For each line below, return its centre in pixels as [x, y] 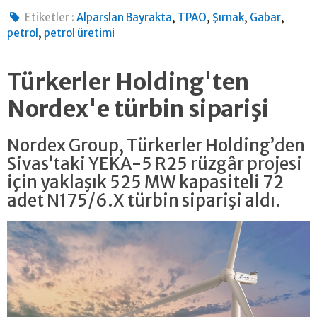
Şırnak [229, 18]
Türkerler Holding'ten [128, 82]
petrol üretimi [79, 33]
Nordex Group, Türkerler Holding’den [156, 146]
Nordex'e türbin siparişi [138, 109]
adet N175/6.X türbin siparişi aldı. [145, 201]
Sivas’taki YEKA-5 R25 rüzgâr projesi [155, 164]
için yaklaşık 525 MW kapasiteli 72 [145, 183]
